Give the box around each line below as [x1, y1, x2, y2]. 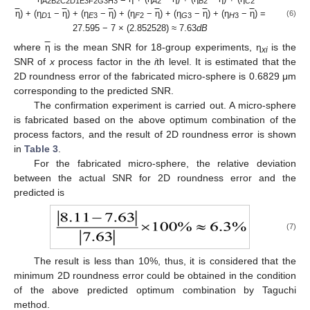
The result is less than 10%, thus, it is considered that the [33, 255, 296, 267]
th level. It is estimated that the [156, 55, 297, 67]
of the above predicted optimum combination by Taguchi [14, 284, 296, 296]
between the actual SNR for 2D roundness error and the [14, 172, 296, 183]
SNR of [14, 55, 50, 67]
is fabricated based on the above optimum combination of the [14, 113, 296, 125]
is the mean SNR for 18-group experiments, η [50, 41, 262, 53]
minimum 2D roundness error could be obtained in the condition [14, 270, 296, 282]
